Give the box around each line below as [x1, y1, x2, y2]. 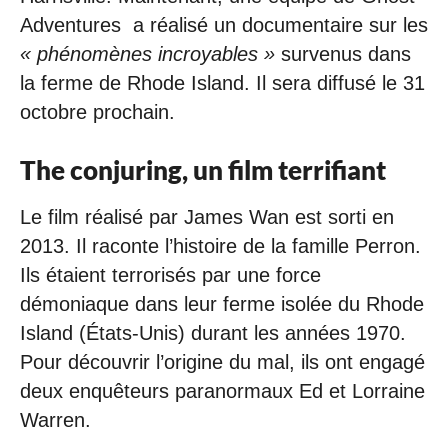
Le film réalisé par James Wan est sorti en [20, 206, 394, 229]
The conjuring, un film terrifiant [20, 154, 386, 185]
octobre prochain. [20, 100, 175, 123]
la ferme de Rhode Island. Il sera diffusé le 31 [20, 71, 425, 94]
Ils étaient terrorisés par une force [20, 264, 321, 287]
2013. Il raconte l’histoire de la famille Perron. [20, 235, 421, 258]
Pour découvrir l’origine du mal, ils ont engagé [20, 351, 425, 374]
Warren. [20, 409, 91, 432]
